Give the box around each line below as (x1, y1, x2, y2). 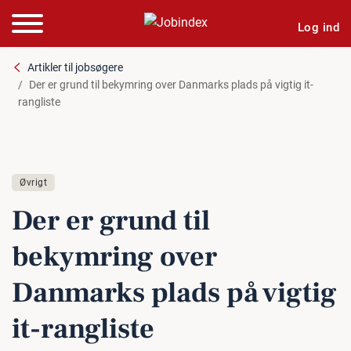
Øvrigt (20, 177, 47, 188)
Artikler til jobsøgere (27, 61, 123, 74)
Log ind (297, 20, 339, 34)
